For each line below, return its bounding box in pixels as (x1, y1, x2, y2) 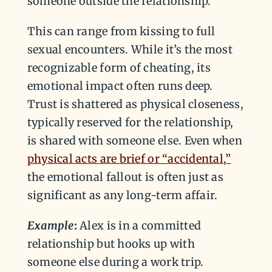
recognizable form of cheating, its (27, 60, 211, 75)
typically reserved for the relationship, (27, 115, 234, 129)
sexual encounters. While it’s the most (27, 42, 233, 56)
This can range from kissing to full (27, 24, 216, 38)
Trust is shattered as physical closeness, (27, 97, 243, 111)
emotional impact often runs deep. (27, 78, 213, 93)
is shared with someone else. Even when (27, 133, 243, 148)
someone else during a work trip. (27, 254, 204, 269)
